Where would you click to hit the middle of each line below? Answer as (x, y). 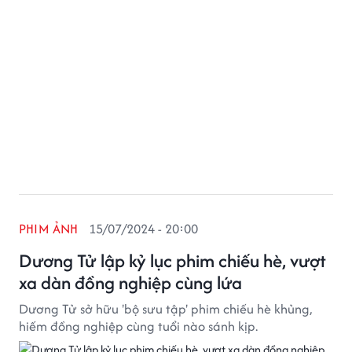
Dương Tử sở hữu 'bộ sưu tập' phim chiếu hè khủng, (165, 309)
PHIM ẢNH (49, 229)
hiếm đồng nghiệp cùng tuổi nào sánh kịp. (138, 326)
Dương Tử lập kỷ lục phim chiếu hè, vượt (172, 260)
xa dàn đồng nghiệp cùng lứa (130, 282)
